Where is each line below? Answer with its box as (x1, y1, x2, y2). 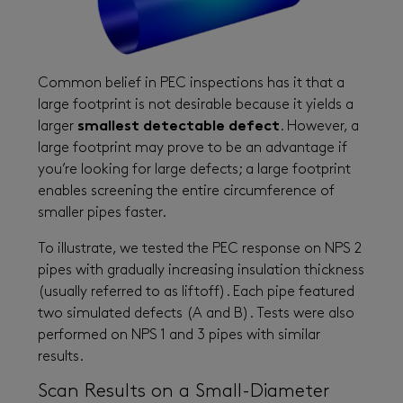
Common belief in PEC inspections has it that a (38, 76, 345, 91)
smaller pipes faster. (38, 205, 166, 220)
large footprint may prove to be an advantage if (38, 140, 347, 156)
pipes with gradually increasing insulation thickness (38, 263, 364, 278)
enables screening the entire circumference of (38, 184, 335, 199)
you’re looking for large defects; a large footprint (38, 162, 351, 177)
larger (38, 119, 77, 134)
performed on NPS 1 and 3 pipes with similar (38, 327, 320, 343)
